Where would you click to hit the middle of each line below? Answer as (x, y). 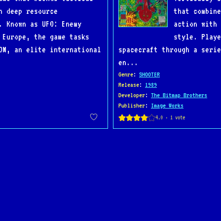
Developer (132, 95)
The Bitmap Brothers (179, 95)
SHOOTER (149, 74)
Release (129, 85)
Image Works (167, 105)
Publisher (132, 105)
